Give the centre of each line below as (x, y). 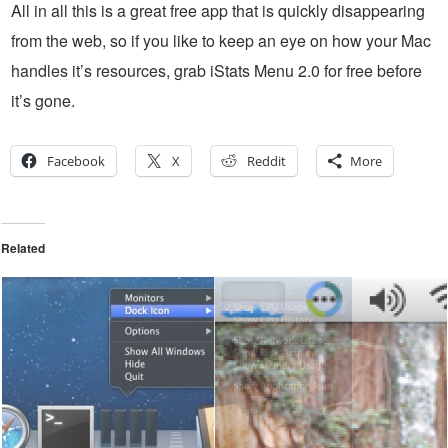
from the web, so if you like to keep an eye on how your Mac (221, 41)
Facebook (76, 161)
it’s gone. (43, 101)
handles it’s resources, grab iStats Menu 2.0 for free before (216, 71)
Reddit (266, 161)
